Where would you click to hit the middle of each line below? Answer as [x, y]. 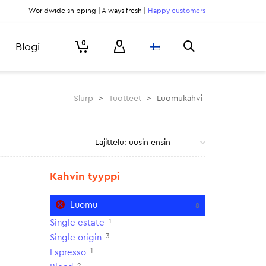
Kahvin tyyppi [85, 176]
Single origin [75, 238]
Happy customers [177, 11]
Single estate [77, 223]
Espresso [68, 253]
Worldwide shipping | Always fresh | [88, 11]
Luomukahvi [180, 99]
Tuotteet [125, 99]
